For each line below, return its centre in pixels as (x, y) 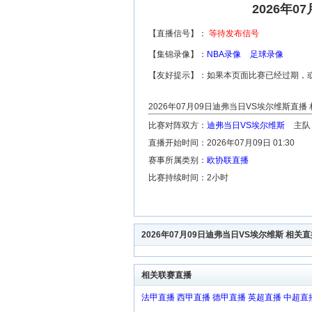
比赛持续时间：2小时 (188, 178)
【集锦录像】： (178, 54)
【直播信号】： (179, 33)
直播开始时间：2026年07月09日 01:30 (221, 143)
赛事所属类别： (178, 160)
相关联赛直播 (166, 275)
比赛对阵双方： (178, 125)
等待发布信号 (234, 33)
